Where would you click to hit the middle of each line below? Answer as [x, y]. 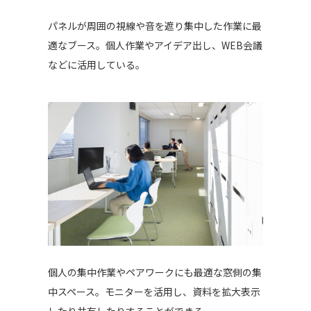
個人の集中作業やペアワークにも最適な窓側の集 [154, 272]
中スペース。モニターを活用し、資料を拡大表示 [154, 292]
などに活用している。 [96, 65]
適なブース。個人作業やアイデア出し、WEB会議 [155, 45]
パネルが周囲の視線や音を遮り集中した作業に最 [154, 26]
